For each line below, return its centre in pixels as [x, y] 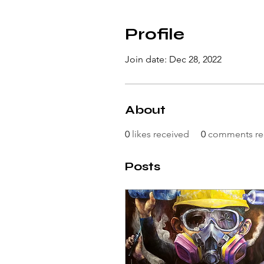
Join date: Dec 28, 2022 [173, 59]
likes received [161, 134]
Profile [155, 34]
